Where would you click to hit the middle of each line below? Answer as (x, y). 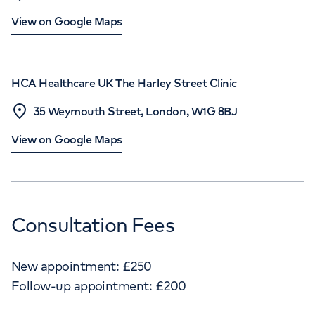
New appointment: (65, 266)
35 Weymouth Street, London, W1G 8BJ (136, 111)
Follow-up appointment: (82, 286)
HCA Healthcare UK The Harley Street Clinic (124, 83)
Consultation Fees (93, 225)
